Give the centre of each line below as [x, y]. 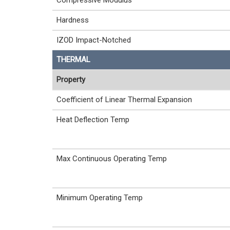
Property [71, 80]
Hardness [73, 20]
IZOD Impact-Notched [94, 40]
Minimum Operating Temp [100, 198]
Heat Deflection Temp [93, 120]
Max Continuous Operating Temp [112, 159]
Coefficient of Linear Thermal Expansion [124, 100]
